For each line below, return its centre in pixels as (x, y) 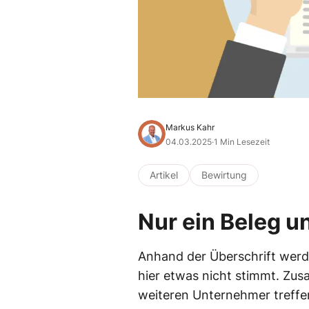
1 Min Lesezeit (242, 141)
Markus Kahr (190, 127)
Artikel (164, 175)
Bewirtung (224, 175)
